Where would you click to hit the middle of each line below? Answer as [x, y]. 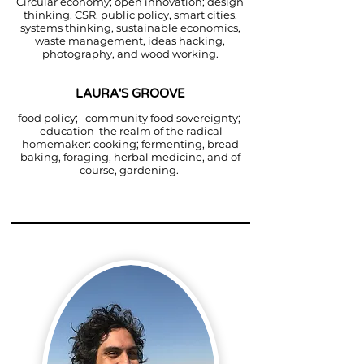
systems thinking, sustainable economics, [130, 28]
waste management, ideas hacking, [130, 41]
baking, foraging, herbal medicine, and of [130, 157]
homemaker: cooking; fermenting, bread [130, 144]
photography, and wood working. [130, 54]
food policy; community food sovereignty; [130, 118]
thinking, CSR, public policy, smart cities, [130, 15]
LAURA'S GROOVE [130, 93]
